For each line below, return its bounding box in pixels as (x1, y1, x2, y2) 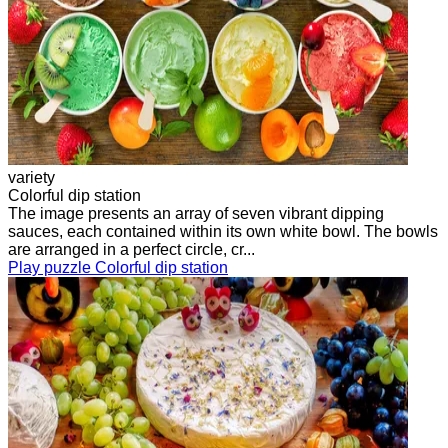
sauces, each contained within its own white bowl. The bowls (8, 222, 438, 240)
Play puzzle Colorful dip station (8, 258, 228, 276)
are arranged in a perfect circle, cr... (8, 240, 255, 258)
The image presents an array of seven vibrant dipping (8, 204, 384, 222)
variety (8, 168, 55, 186)
